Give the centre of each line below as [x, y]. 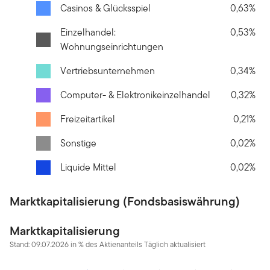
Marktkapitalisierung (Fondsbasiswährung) [125, 201]
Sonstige [78, 143]
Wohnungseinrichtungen [112, 46]
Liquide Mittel [88, 167]
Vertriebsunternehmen [108, 71]
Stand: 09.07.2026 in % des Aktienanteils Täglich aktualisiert [108, 244]
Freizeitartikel [88, 119]
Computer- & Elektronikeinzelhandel [135, 95]
